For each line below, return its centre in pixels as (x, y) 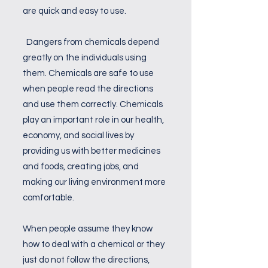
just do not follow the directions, (86, 260)
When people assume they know (88, 229)
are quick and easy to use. (74, 11)
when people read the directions (88, 89)
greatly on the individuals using (85, 58)
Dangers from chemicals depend (91, 42)
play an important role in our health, (93, 120)
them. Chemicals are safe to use (88, 73)
